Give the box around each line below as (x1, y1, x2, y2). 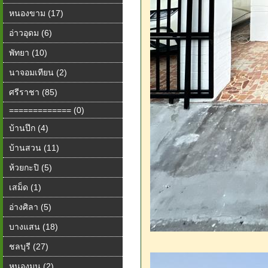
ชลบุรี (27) (9, 242, 48, 251)
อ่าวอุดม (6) (9, 28, 52, 38)
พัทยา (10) (9, 48, 47, 57)
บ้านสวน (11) (9, 143, 59, 153)
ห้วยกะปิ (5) (9, 163, 52, 172)
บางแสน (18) (9, 222, 58, 232)
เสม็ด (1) (9, 182, 41, 192)
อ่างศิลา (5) (9, 202, 51, 212)
